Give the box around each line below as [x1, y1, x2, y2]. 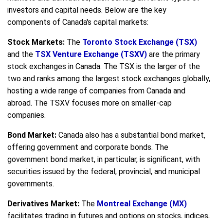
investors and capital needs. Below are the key [7, 5, 166, 15]
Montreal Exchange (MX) [97, 199, 187, 208]
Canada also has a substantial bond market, [56, 130, 205, 140]
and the [7, 49, 35, 59]
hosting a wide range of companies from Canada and [7, 86, 185, 95]
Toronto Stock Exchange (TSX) [82, 37, 197, 47]
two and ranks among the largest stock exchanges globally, [7, 73, 210, 83]
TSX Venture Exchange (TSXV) [35, 49, 147, 59]
